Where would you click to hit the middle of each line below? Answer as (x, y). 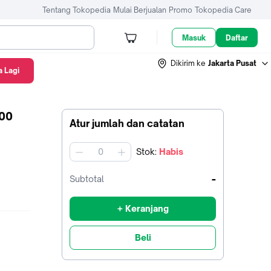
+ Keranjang (143, 208)
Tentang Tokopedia (77, 10)
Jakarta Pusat (232, 63)
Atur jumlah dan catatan (127, 123)
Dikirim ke (188, 63)
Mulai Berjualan (140, 10)
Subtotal (87, 179)
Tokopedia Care (223, 10)
